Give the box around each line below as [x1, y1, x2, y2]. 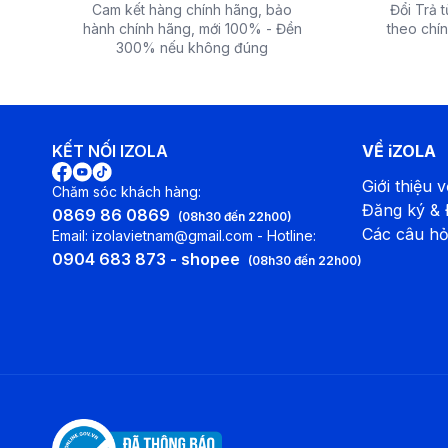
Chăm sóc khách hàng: [52, 183, 201, 201]
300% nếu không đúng [116, 39, 268, 57]
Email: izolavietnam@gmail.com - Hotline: [52, 227, 316, 245]
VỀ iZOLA [362, 141, 436, 162]
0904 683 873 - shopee [52, 249, 240, 270]
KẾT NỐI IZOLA [52, 141, 168, 162]
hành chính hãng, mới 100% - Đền [82, 20, 302, 38]
